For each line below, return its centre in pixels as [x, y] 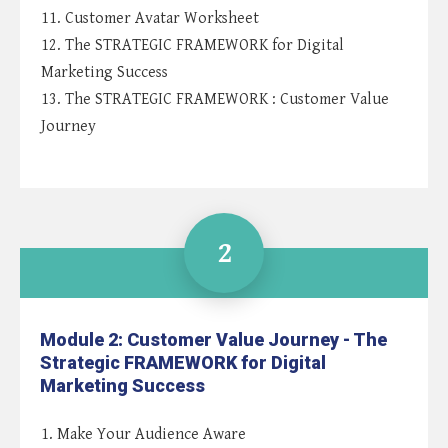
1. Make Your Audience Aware [143, 435]
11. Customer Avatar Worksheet [150, 19]
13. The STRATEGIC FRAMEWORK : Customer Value [215, 100]
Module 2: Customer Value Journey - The [213, 340]
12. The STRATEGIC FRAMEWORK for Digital [192, 46]
